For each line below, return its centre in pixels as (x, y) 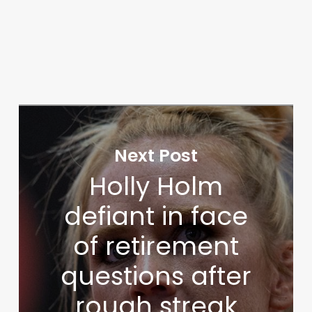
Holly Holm (156, 187)
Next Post (156, 155)
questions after (156, 276)
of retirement (156, 247)
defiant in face (156, 217)
